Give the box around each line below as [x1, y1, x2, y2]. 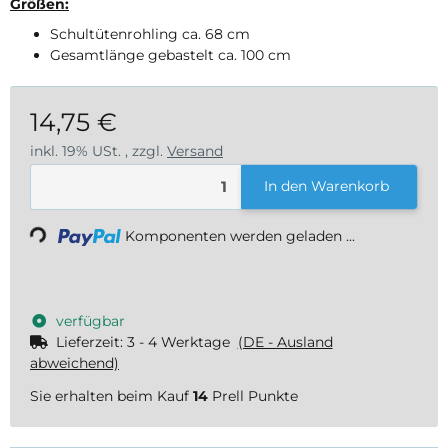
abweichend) [30, 354, 119, 372]
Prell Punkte [208, 387, 298, 405]
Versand [167, 141, 223, 160]
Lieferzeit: [55, 333, 127, 351]
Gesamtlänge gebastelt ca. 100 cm [50, 45, 291, 64]
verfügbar [55, 312, 125, 330]
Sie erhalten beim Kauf [30, 387, 193, 405]
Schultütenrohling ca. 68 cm [50, 24, 250, 43]
